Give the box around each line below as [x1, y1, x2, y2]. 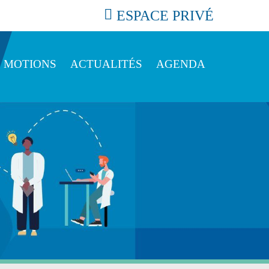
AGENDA [156, 58, 205, 70]
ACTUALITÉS [70, 58, 142, 70]
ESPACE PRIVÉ [116, 8, 214, 23]
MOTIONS [4, 58, 56, 70]
